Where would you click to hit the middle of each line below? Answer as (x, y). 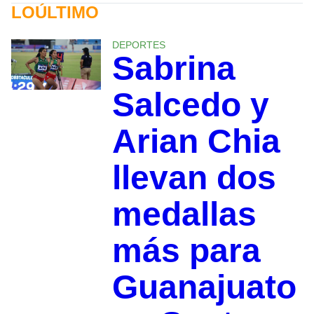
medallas (184, 214)
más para (186, 251)
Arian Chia (196, 142)
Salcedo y (190, 105)
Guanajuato (204, 287)
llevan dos (194, 178)
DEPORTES (138, 45)
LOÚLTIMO (55, 13)
